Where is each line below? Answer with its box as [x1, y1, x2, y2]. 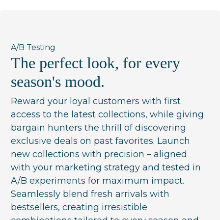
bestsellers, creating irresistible [11, 202, 148, 213]
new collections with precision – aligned [11, 149, 188, 160]
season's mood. [11, 73, 105, 91]
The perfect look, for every [11, 54, 181, 72]
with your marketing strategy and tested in [11, 162, 201, 173]
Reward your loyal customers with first [11, 96, 181, 107]
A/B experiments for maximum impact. [11, 175, 185, 187]
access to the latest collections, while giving [11, 109, 204, 120]
